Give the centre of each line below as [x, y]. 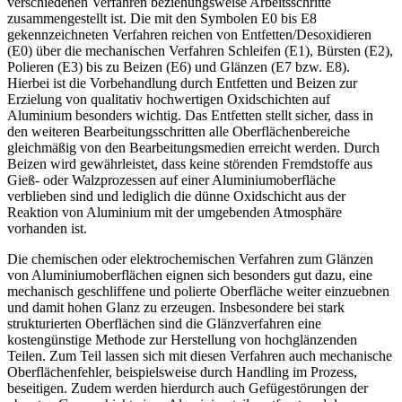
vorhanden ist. [47, 228]
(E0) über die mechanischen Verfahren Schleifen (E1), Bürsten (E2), [200, 50]
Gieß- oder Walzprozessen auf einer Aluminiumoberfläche [171, 179]
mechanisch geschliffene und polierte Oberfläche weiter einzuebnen [198, 291]
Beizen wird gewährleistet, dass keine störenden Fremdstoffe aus [190, 163]
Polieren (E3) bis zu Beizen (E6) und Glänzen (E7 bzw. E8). [179, 66]
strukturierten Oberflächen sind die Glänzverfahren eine [164, 323]
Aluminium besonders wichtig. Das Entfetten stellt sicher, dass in [190, 115]
